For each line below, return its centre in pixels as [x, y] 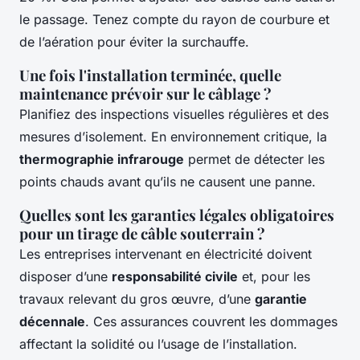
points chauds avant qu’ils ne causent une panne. [168, 182]
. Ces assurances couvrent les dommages [211, 322]
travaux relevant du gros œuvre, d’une [137, 299]
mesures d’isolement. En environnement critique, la [173, 137]
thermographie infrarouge [102, 160]
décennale [52, 322]
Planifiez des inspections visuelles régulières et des [174, 115]
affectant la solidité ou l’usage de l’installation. [158, 344]
